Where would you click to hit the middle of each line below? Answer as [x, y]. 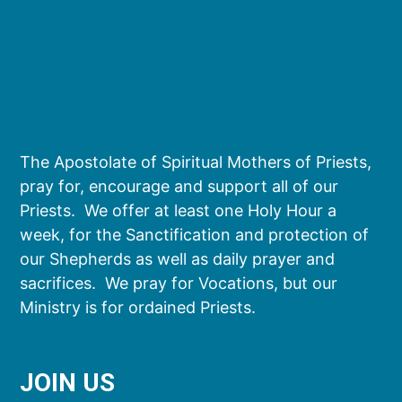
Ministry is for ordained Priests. [138, 307]
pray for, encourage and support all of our [179, 186]
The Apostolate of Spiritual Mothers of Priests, [196, 162]
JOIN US [68, 382]
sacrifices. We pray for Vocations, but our [179, 283]
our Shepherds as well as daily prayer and [178, 258]
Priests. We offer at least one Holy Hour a [179, 210]
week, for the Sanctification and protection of [195, 234]
